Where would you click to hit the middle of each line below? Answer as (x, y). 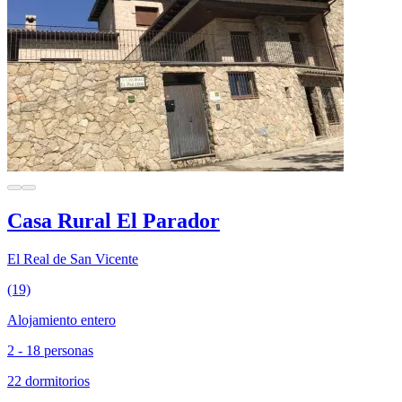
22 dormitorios (48, 380)
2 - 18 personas (50, 350)
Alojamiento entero (61, 319)
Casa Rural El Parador (114, 220)
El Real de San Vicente (73, 258)
